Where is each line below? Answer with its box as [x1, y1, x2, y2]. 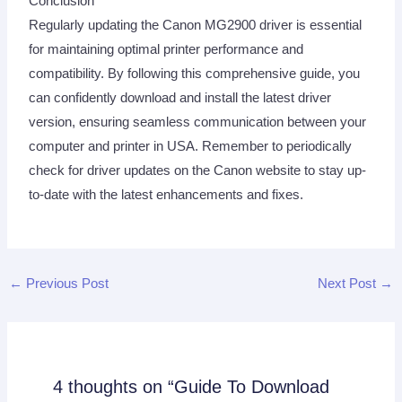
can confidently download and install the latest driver [29, 90, 332, 105]
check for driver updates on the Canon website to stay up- [29, 162, 367, 178]
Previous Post [22, 275, 109, 291]
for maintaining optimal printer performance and [29, 41, 304, 57]
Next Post [318, 275, 380, 291]
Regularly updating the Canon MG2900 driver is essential [29, 17, 363, 32]
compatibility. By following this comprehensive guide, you [29, 66, 361, 81]
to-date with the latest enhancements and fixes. [29, 187, 304, 202]
